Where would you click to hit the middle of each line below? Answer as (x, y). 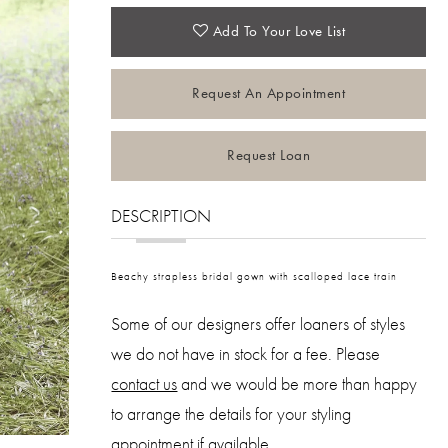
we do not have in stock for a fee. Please (246, 353)
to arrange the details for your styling (231, 413)
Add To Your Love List (279, 31)
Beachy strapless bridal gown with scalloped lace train (254, 275)
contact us (144, 383)
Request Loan (269, 155)
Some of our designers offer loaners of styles (258, 323)
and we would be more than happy (297, 383)
